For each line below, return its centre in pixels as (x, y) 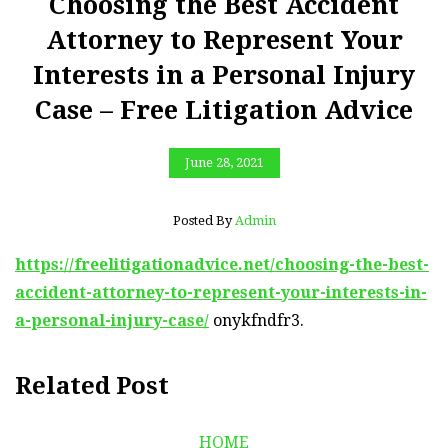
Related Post (92, 385)
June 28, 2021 (224, 162)
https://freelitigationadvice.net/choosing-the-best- (222, 264)
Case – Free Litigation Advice (224, 110)
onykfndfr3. (256, 320)
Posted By (203, 220)
